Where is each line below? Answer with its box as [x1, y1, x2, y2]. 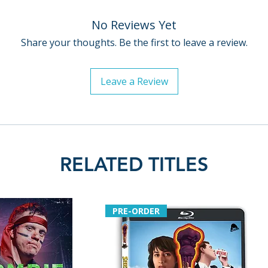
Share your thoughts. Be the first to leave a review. [20, 36, 248, 49]
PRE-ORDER [112, 205, 160, 217]
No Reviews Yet [92, 17, 176, 33]
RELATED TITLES [60, 152, 208, 176]
